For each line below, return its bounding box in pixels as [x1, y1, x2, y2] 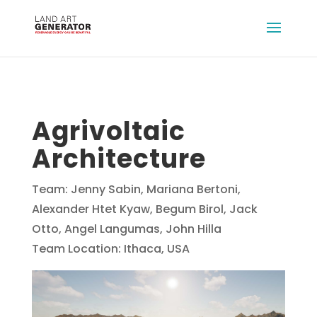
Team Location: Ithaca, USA [31, 241, 190, 257]
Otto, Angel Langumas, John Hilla [31, 221, 221, 237]
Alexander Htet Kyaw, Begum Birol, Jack [31, 201, 258, 217]
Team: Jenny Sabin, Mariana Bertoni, [31, 181, 241, 197]
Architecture [31, 141, 206, 177]
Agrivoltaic [31, 113, 185, 149]
